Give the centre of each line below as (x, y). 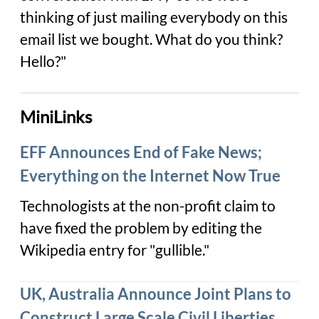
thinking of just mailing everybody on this (154, 17)
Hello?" (43, 61)
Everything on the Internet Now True (150, 175)
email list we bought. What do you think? (151, 39)
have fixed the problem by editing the (141, 228)
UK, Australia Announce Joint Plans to (156, 293)
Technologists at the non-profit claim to (148, 205)
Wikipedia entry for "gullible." (115, 250)
